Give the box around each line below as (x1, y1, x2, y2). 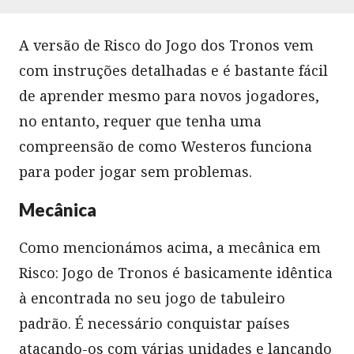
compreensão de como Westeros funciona (19, 136, 312, 156)
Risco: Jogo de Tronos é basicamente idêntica (19, 262, 333, 282)
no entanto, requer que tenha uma (19, 111, 262, 130)
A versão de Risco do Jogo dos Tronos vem (19, 35, 314, 55)
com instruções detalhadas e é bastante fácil (19, 60, 328, 80)
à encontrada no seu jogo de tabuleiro (19, 288, 285, 307)
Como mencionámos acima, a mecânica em (19, 237, 321, 257)
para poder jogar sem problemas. (19, 161, 252, 181)
